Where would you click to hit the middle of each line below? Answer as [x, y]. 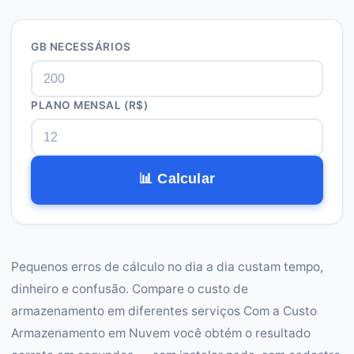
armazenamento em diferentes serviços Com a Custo [164, 311]
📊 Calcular [177, 179]
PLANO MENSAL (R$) [90, 105]
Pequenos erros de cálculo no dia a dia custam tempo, [167, 267]
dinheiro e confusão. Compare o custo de [130, 289]
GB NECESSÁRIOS [81, 47]
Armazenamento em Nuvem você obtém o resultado [161, 333]
